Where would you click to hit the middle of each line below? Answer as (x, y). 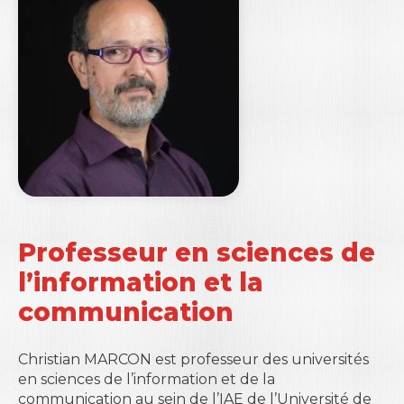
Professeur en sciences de (197, 252)
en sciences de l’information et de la (147, 379)
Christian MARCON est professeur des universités (193, 359)
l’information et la (141, 282)
